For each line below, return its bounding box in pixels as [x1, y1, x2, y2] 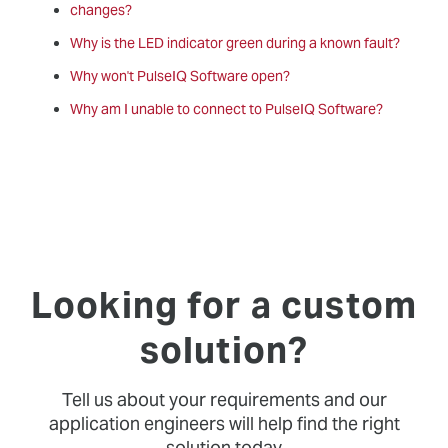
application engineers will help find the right [48, 412, 400, 435]
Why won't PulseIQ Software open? [70, 67, 290, 85]
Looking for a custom [30, 282, 418, 328]
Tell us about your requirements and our [61, 388, 387, 411]
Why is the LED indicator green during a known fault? [70, 34, 400, 52]
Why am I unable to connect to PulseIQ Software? [70, 100, 383, 118]
